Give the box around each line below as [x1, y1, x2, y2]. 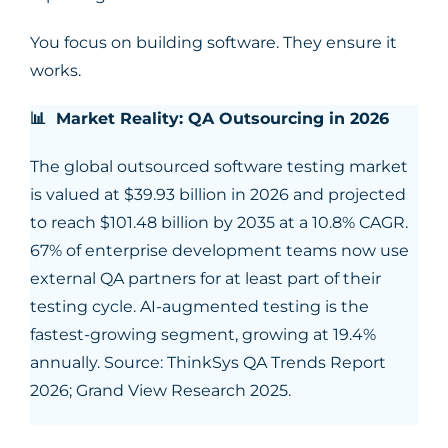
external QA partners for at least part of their [30, 269, 381, 288]
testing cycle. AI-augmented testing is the [30, 297, 369, 316]
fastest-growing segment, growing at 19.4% [30, 325, 376, 344]
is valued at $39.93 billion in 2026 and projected [30, 185, 406, 204]
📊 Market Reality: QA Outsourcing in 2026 [30, 109, 389, 128]
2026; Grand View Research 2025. [30, 381, 291, 400]
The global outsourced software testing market [30, 157, 408, 176]
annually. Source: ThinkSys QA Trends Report [30, 353, 386, 372]
